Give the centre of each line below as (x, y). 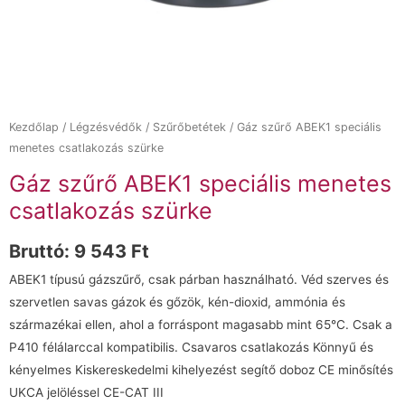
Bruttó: (42, 252)
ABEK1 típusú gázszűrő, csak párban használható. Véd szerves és (199, 280)
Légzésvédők (106, 127)
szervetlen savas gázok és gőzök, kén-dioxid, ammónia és (177, 302)
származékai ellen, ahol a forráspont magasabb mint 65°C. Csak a (201, 325)
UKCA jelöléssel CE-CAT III (86, 393)
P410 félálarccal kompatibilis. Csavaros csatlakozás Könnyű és (191, 348)
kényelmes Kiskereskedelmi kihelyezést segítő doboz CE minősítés (201, 370)
